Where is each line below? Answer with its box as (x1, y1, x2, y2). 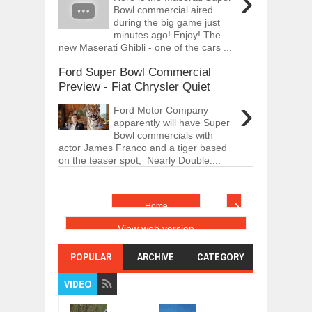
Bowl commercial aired (114, 3, 214, 15)
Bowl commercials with (114, 129, 214, 141)
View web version (118, 222, 194, 234)
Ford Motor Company (114, 104, 209, 116)
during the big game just (114, 16, 221, 28)
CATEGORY (197, 250, 245, 263)
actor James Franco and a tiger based (58, 141, 227, 153)
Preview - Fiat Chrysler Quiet (58, 79, 210, 93)
